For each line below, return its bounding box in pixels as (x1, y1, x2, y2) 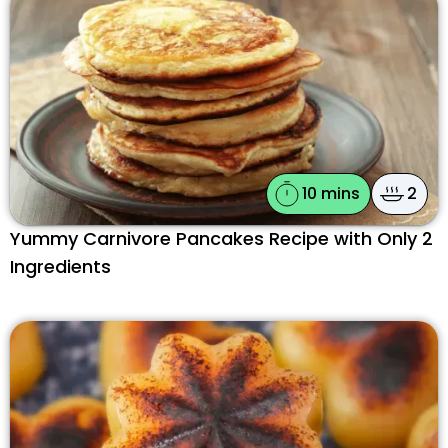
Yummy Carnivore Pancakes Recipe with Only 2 (10, 225, 433, 251)
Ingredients (10, 253, 111, 279)
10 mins (302, 181, 360, 205)
